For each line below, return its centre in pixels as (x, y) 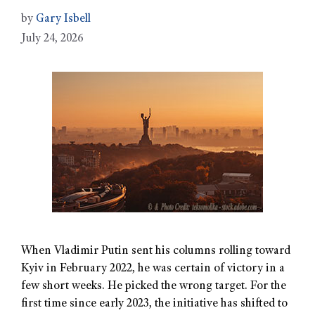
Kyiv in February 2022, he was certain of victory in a (153, 269)
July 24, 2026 (52, 39)
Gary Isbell (63, 20)
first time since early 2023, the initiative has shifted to (154, 304)
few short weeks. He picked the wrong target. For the (154, 287)
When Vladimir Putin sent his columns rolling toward (156, 252)
